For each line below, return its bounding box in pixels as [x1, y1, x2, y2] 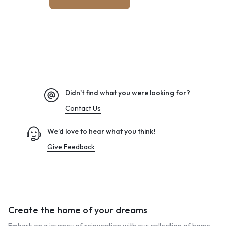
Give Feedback [47, 142, 95, 152]
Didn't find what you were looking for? [65, 88, 190, 98]
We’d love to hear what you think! [47, 127, 155, 136]
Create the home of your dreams [8, 204, 147, 216]
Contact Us [65, 104, 101, 114]
